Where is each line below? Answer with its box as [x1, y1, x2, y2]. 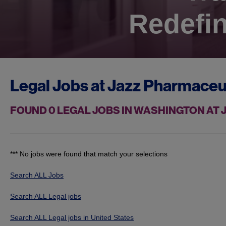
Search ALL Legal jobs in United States [10, 213, 134, 222]
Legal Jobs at [10, 75, 107, 96]
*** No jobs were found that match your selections [10, 150, 167, 158]
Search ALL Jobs [10, 171, 64, 180]
